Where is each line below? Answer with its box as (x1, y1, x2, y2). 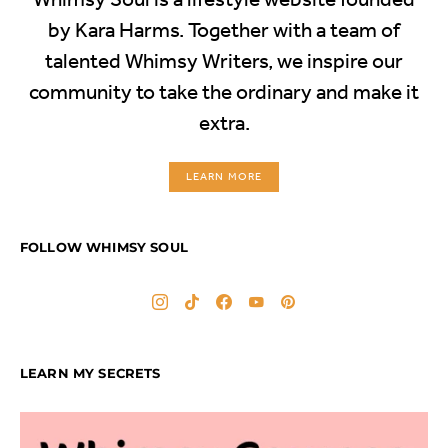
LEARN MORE (185, 169, 262, 185)
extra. (198, 110, 250, 136)
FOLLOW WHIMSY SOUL (20, 239, 188, 256)
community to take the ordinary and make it (29, 79, 419, 105)
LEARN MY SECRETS (20, 365, 161, 382)
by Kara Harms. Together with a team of (48, 17, 400, 43)
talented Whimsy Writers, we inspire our (45, 48, 403, 74)
